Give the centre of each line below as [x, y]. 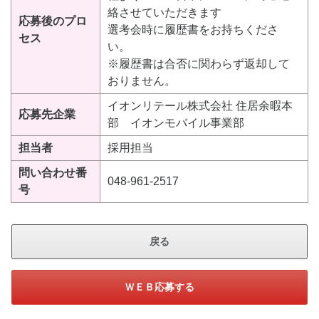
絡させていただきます [164, 13]
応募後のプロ [53, 21]
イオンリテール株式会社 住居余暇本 [200, 106]
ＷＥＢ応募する [159, 287]
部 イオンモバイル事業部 [176, 123]
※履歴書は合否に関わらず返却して [199, 64]
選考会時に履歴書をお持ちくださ [193, 30]
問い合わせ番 [53, 173]
